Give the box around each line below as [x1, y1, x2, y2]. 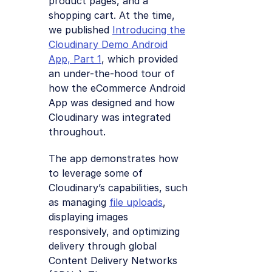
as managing [49, 195, 109, 208]
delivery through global [49, 239, 157, 252]
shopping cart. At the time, [49, 8, 175, 21]
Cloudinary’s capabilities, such [49, 181, 188, 194]
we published [49, 23, 112, 36]
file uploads [109, 195, 163, 208]
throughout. [49, 125, 106, 138]
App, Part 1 [49, 52, 101, 65]
